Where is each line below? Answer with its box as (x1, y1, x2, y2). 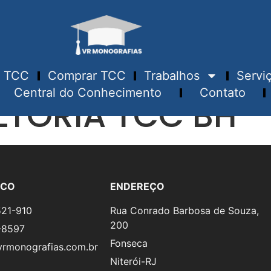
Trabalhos (144, 68, 200, 83)
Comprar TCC (47, 68, 126, 83)
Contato (199, 85, 246, 100)
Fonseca (110, 237, 148, 250)
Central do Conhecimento (14, 85, 162, 100)
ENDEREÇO (110, 180, 165, 193)
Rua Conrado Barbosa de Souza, (110, 204, 259, 217)
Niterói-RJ (110, 255, 157, 268)
